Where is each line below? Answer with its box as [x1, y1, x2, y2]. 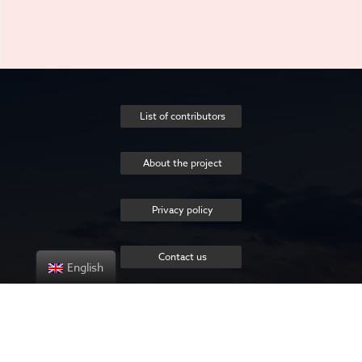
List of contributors [140, 109, 225, 124]
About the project [143, 156, 222, 170]
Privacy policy [152, 203, 213, 217]
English [66, 259, 103, 275]
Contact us [158, 250, 207, 264]
